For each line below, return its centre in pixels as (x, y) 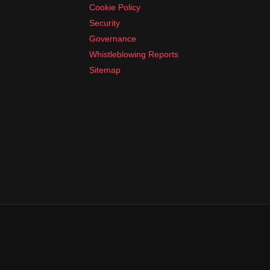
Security (105, 23)
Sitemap (105, 70)
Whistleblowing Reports (134, 54)
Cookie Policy (115, 7)
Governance (113, 38)
